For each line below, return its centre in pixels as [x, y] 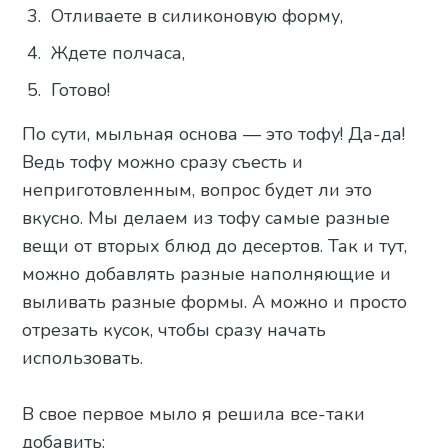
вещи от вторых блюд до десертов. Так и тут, [215, 245]
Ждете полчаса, [118, 52]
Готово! [81, 89]
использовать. [83, 357]
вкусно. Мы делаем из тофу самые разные [206, 217]
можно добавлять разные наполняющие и [207, 273]
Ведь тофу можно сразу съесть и [163, 161]
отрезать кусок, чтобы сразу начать [174, 329]
